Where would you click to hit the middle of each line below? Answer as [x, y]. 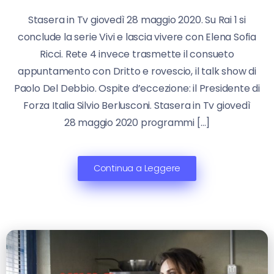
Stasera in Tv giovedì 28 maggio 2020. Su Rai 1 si [137, 20]
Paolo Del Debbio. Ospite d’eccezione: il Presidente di [137, 89]
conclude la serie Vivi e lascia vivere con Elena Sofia [137, 37]
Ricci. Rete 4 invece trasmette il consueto [137, 54]
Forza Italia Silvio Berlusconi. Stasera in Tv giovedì [137, 106]
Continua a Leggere [137, 168]
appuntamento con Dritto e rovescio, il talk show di [137, 72]
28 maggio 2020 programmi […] [137, 123]
